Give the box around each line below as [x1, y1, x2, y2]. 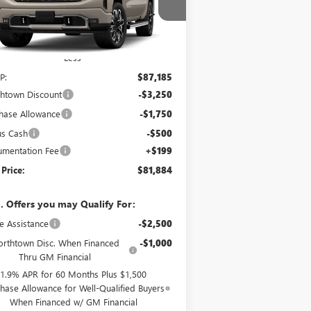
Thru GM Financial [19, 250, 92, 262]
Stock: [76, 17, 101, 28]
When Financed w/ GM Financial [9, 295, 137, 308]
